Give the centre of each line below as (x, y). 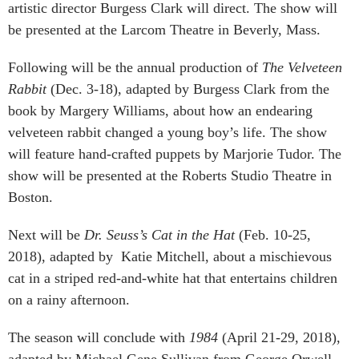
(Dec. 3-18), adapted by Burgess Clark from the (190, 89)
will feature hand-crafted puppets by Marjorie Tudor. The (175, 154)
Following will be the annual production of (135, 68)
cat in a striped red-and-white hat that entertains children (173, 278)
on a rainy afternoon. (69, 300)
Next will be (46, 235)
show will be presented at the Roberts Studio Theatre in (170, 176)
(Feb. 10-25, (275, 235)
